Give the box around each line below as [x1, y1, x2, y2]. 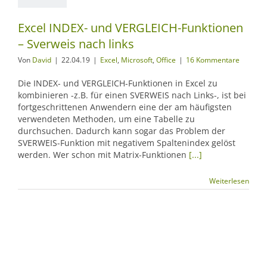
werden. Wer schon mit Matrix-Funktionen [18, 149, 189, 160]
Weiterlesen [209, 176, 249, 186]
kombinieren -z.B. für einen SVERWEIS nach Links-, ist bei [18, 89, 246, 101]
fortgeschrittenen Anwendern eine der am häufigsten [18, 101, 232, 113]
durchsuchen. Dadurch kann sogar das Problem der [18, 125, 225, 136]
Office [156, 55, 176, 65]
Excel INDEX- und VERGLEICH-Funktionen [18, 20, 243, 36]
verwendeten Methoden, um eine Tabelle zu [18, 113, 195, 125]
